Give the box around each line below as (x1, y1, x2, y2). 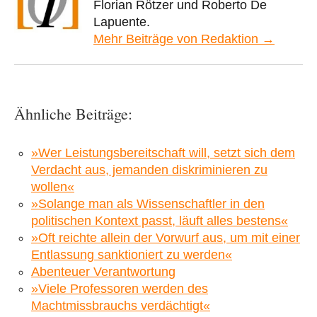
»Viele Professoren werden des (31, 281, 208, 296)
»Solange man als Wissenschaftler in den (31, 196, 265, 211)
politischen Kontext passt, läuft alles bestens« (31, 213, 288, 228)
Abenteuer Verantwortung (31, 264, 175, 279)
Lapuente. (93, 14, 150, 29)
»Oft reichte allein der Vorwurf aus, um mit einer (31, 230, 300, 245)
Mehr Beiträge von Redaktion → (93, 31, 275, 46)
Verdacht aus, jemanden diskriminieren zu (31, 162, 267, 177)
